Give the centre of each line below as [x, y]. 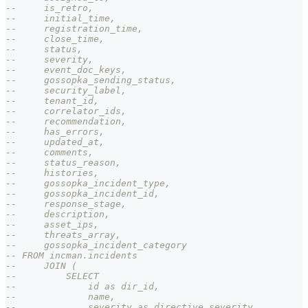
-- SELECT [52, 276]
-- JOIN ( [41, 265]
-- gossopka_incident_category [96, 245]
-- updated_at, [55, 142]
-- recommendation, [66, 121]
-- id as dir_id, [82, 286]
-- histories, [52, 173]
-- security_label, [66, 90]
